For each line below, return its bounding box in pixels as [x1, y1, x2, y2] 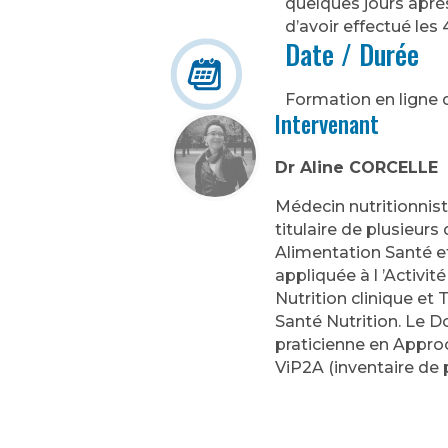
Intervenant [275, 106, 380, 141]
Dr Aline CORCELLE [275, 157, 439, 177]
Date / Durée [285, 33, 420, 74]
